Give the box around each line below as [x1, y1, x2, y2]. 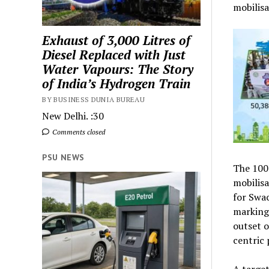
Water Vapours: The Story [42, 60, 194, 77]
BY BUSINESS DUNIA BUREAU [42, 94, 145, 104]
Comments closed [50, 127, 106, 136]
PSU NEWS [42, 151, 85, 163]
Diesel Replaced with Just [42, 46, 186, 63]
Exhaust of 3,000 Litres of [42, 31, 191, 49]
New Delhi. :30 [42, 109, 104, 122]
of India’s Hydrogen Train [42, 74, 191, 92]
